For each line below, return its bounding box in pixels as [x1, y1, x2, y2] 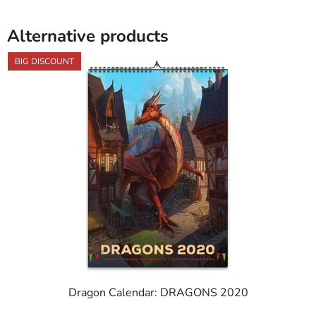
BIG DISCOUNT [15, 56, 74, 68]
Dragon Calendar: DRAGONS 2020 [68, 285, 248, 301]
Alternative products [7, 25, 169, 48]
